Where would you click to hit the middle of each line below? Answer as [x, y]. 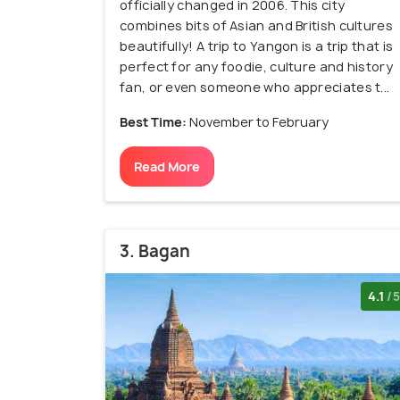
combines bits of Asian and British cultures [256, 26]
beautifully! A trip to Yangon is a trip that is [257, 46]
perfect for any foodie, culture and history [256, 67]
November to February [259, 122]
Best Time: [154, 122]
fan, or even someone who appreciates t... [255, 87]
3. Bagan [155, 252]
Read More [167, 167]
